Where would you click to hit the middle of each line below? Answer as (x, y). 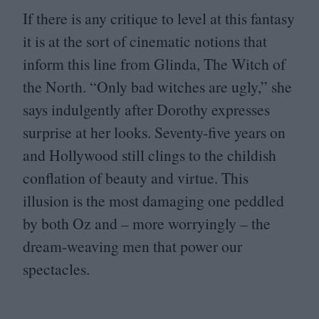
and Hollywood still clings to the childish (150, 155)
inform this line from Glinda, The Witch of (154, 63)
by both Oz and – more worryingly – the (147, 223)
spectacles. (56, 268)
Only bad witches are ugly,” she (194, 86)
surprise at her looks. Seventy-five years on (154, 132)
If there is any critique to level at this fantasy (159, 18)
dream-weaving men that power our (132, 246)
